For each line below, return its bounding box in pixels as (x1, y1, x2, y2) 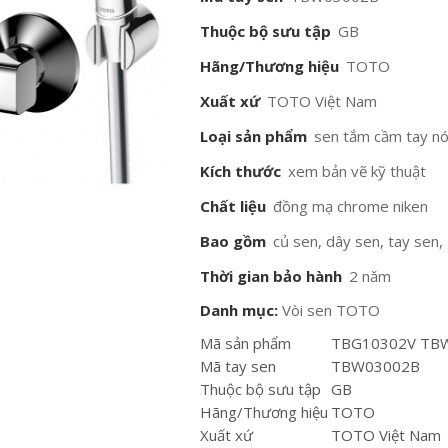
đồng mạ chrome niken (273, 196, 429, 216)
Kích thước (200, 161, 282, 181)
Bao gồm (200, 231, 267, 251)
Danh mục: (200, 300, 279, 320)
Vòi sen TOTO (282, 300, 381, 320)
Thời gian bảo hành (200, 266, 343, 286)
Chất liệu (200, 196, 267, 216)
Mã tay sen (200, 356, 277, 376)
